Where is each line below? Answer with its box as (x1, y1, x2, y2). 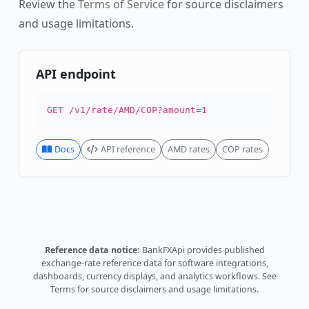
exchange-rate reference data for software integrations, (41, 257, 268, 270)
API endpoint (36, 66, 116, 83)
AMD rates (168, 143, 210, 156)
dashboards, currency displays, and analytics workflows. (32, 270, 262, 283)
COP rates (222, 143, 263, 156)
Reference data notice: (44, 244, 140, 257)
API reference (101, 143, 155, 156)
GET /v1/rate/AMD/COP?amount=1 (47, 105, 207, 116)
